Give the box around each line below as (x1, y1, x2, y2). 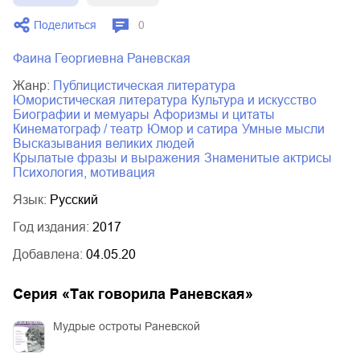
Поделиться (34, 18, 96, 31)
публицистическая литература (63, 79, 235, 93)
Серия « (13, 286, 70, 303)
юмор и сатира (160, 122, 238, 137)
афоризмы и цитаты (162, 108, 275, 122)
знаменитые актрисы (212, 151, 332, 166)
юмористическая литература (26, 93, 187, 108)
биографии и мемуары (22, 108, 149, 122)
